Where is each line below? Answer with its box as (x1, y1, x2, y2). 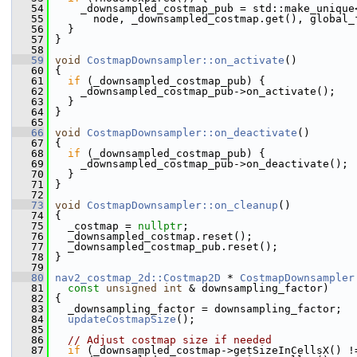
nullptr (138, 220, 182, 232)
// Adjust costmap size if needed (68, 334, 272, 346)
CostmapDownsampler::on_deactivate (87, 127, 297, 139)
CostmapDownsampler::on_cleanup (87, 199, 278, 211)
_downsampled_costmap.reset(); (49, 230, 253, 242)
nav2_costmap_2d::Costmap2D (55, 272, 221, 284)
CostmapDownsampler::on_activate (87, 54, 284, 66)
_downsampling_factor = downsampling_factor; (49, 303, 342, 315)
